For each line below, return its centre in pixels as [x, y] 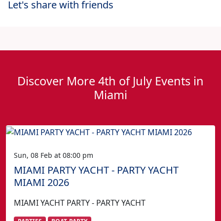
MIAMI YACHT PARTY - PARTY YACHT [80, 203]
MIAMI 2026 [41, 182]
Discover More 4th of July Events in [110, 81]
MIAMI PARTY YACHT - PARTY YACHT [96, 170]
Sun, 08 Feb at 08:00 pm [54, 155]
